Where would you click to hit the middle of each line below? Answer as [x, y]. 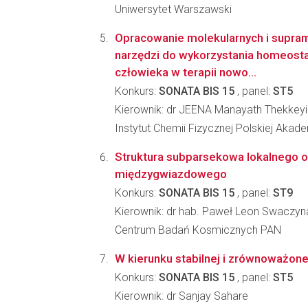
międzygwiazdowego [171, 174]
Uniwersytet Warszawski [173, 9]
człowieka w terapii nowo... [186, 72]
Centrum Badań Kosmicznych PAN [198, 230]
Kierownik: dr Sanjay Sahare [181, 296]
